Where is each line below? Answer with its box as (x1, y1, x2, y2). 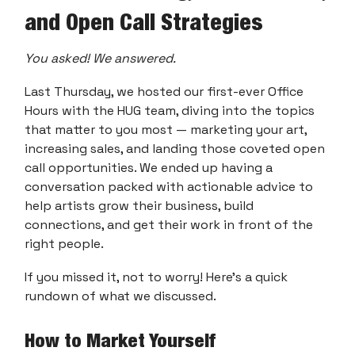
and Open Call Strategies (25, 9, 263, 35)
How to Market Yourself (25, 329, 216, 351)
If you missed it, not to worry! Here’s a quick (25, 269, 288, 285)
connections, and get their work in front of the (25, 216, 313, 233)
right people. (25, 235, 104, 252)
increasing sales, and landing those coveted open (25, 140, 325, 157)
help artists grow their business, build (25, 197, 254, 214)
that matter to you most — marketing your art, (25, 121, 307, 138)
